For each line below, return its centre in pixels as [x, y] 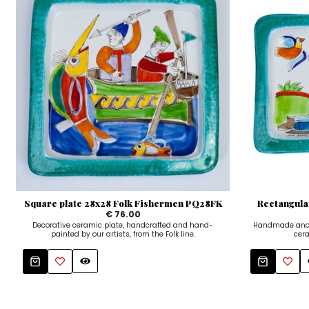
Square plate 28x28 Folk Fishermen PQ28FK [123, 203]
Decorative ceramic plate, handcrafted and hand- [123, 225]
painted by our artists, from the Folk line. [123, 234]
